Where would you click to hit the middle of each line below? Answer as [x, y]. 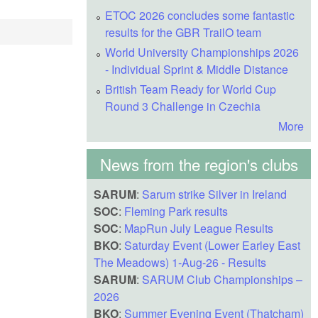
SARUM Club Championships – [222, 279]
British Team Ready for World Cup [191, 89]
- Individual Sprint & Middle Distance [197, 69]
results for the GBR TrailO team [183, 32]
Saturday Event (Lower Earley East [212, 245]
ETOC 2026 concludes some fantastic [200, 15]
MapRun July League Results [199, 228]
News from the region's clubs [199, 164]
